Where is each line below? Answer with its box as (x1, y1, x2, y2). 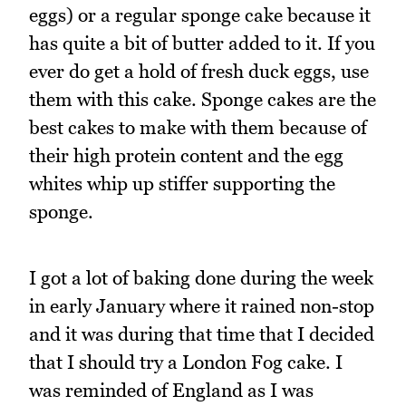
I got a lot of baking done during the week (29, 266, 373, 289)
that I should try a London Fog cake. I (29, 350, 343, 373)
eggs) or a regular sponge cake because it (29, 4, 371, 27)
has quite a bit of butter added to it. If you (29, 32, 375, 55)
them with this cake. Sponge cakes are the (29, 88, 376, 111)
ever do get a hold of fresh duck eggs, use (29, 60, 369, 83)
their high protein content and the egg (29, 144, 343, 168)
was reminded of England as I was (29, 378, 314, 401)
